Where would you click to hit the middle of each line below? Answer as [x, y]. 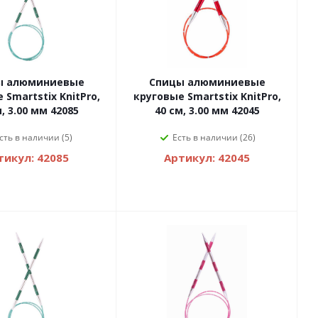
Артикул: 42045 [207, 158]
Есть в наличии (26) [214, 138]
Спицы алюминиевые [207, 82]
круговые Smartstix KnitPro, [207, 97]
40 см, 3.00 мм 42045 [207, 111]
